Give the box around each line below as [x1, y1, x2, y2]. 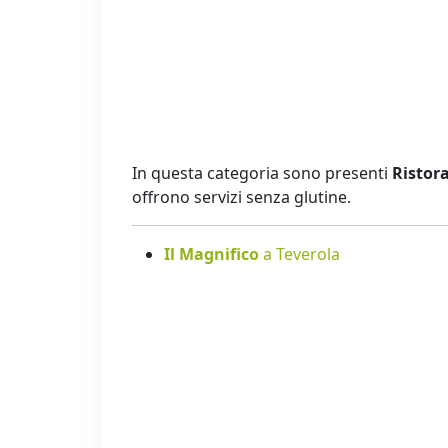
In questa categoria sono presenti [132, 162, 392, 185]
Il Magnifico [164, 243, 263, 266]
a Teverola [263, 243, 340, 266]
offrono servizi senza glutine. [132, 186, 351, 209]
